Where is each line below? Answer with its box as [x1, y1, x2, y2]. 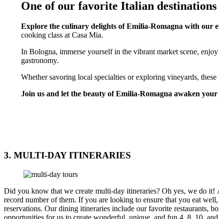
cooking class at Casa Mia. [21, 31, 103, 40]
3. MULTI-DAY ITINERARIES [4, 150, 131, 161]
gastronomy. [21, 56, 59, 65]
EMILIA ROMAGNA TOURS [21, 106, 119, 115]
